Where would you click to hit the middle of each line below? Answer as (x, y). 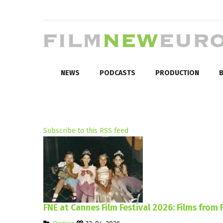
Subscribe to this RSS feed (86, 130)
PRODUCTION (177, 73)
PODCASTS (117, 73)
